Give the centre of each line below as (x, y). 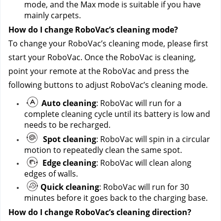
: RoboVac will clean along (144, 163)
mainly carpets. (53, 15)
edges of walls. (52, 174)
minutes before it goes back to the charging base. (116, 198)
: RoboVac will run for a (139, 103)
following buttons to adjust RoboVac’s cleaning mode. (108, 85)
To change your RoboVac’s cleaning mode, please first (108, 43)
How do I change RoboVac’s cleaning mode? (93, 30)
